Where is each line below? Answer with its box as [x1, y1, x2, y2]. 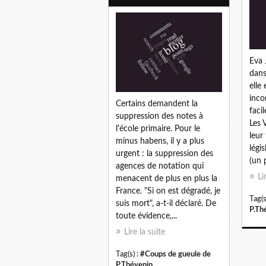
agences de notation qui [116, 162, 204, 171]
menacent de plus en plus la [116, 175, 217, 183]
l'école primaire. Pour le [116, 125, 200, 134]
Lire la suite [124, 228, 165, 237]
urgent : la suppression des [116, 150, 213, 159]
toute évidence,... [116, 212, 177, 221]
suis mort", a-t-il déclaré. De [116, 199, 216, 208]
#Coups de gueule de [140, 251, 211, 258]
